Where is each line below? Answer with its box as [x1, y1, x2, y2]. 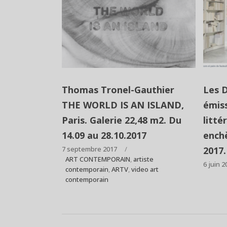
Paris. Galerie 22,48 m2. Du [62, 113, 181, 126]
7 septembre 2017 [62, 144, 117, 154]
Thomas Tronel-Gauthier [62, 83, 174, 96]
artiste [133, 154, 154, 164]
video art [131, 164, 159, 174]
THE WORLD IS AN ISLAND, [62, 98, 184, 111]
